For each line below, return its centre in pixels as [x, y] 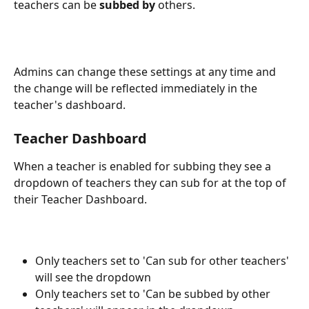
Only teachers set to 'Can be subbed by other [154, 293]
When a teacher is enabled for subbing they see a [144, 167]
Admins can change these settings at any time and [146, 71]
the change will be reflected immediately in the [137, 88]
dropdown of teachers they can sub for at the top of [151, 183]
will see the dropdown [93, 277]
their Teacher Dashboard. [80, 200]
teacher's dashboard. [70, 104]
